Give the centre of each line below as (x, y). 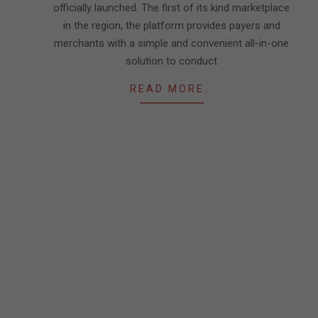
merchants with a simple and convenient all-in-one (171, 43)
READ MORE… (171, 89)
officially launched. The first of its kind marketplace (171, 8)
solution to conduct (171, 61)
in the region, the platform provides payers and (171, 26)
